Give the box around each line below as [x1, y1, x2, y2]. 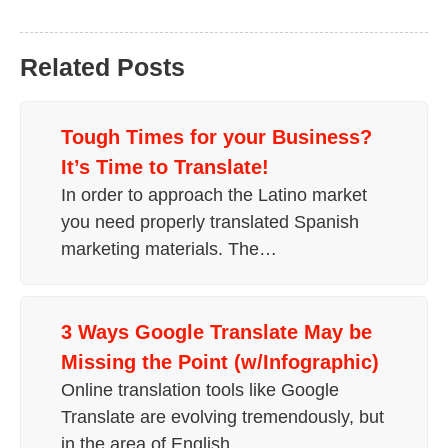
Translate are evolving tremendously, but [61, 406, 384, 427]
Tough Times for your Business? [61, 126, 372, 149]
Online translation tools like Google [61, 379, 339, 400]
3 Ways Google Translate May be [61, 320, 372, 343]
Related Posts [20, 53, 185, 82]
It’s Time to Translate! [61, 156, 269, 179]
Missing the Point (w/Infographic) [61, 350, 379, 373]
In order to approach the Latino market [61, 185, 367, 206]
